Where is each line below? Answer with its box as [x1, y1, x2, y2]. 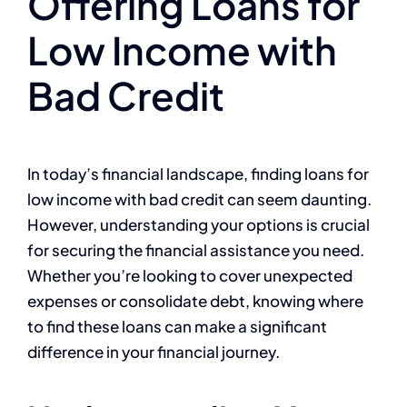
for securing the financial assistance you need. [27, 239, 364, 260]
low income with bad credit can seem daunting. [27, 188, 372, 209]
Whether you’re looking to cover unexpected [27, 264, 352, 285]
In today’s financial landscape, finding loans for [27, 163, 369, 184]
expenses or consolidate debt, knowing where [27, 290, 363, 311]
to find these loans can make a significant [27, 315, 327, 336]
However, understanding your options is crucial [27, 213, 370, 234]
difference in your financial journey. [27, 341, 280, 362]
